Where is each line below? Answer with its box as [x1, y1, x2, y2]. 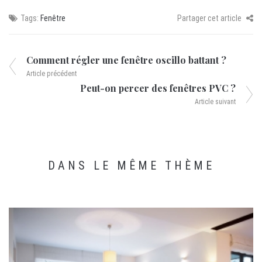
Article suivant [195, 97, 236, 106]
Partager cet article [177, 13, 243, 23]
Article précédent [26, 69, 77, 78]
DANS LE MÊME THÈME [47, 158, 215, 173]
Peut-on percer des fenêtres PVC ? [80, 81, 236, 94]
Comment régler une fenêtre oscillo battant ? [26, 53, 226, 66]
